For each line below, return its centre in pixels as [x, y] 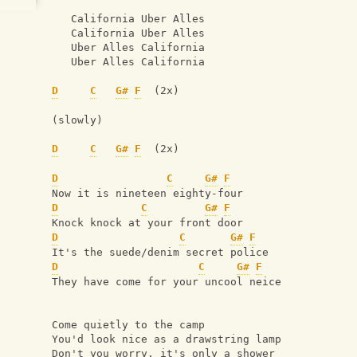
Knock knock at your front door [147, 223]
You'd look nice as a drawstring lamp [167, 339]
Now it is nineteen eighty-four [147, 194]
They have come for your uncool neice [167, 282]
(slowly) [77, 120]
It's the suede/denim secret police [160, 253]
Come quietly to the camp [128, 325]
